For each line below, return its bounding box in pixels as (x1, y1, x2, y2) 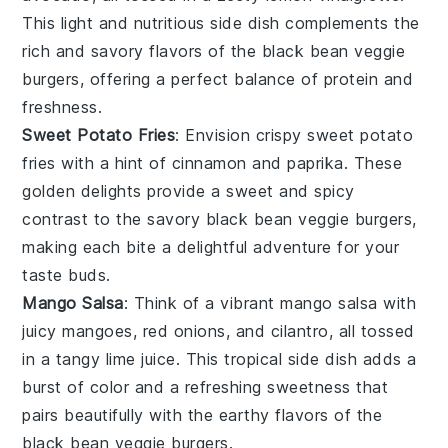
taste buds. (22, 264, 111, 285)
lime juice (105, 348, 176, 369)
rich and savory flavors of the (22, 40, 262, 61)
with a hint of (55, 152, 172, 173)
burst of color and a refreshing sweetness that (22, 376, 389, 397)
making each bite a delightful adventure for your (22, 236, 400, 257)
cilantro (270, 320, 329, 341)
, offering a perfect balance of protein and (79, 68, 414, 89)
